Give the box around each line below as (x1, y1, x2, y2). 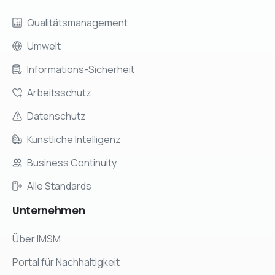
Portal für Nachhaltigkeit (12, 255, 120, 269)
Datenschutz (27, 109, 86, 123)
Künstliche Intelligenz (27, 133, 121, 147)
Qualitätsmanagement (27, 16, 128, 30)
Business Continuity (27, 156, 117, 170)
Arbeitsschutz (27, 86, 91, 100)
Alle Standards (27, 179, 91, 193)
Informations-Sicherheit (27, 63, 134, 77)
